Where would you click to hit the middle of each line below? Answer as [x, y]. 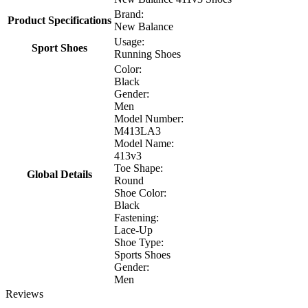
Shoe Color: [140, 193]
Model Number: [149, 119]
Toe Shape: [139, 168]
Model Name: [144, 144]
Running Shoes [147, 54]
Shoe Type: [139, 243]
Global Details [59, 175]
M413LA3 [137, 131]
